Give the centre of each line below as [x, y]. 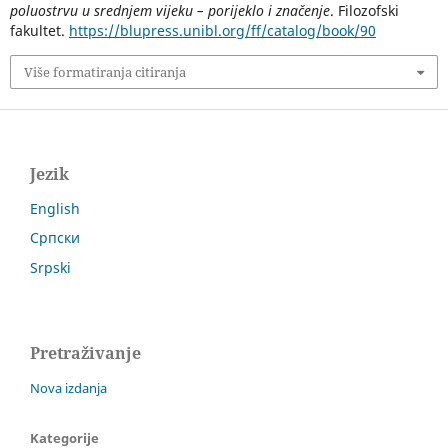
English [55, 208]
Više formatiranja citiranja [104, 71]
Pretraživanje [85, 353]
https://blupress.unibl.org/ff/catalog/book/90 [222, 30]
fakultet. [39, 30]
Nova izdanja [68, 388]
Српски [55, 238]
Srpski [50, 268]
